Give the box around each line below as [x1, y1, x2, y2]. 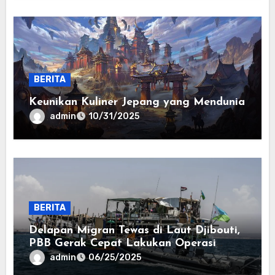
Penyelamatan [29, 250, 105, 263]
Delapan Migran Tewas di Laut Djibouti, [29, 225, 241, 237]
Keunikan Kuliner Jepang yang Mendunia [29, 96, 246, 109]
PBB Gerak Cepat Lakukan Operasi [29, 238, 217, 250]
